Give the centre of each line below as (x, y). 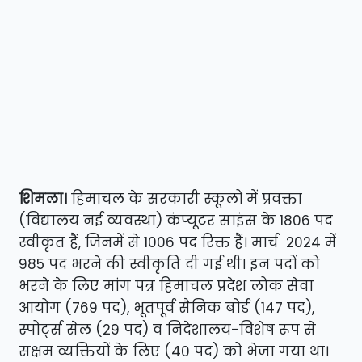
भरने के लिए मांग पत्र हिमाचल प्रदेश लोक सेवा (166, 286)
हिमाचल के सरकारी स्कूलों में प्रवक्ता (185, 198)
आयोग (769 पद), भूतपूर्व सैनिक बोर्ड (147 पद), (167, 307)
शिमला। (43, 198)
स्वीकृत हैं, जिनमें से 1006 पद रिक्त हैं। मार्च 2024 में (178, 242)
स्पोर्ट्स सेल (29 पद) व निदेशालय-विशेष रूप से (168, 329)
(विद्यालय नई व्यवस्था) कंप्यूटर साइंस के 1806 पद (176, 220)
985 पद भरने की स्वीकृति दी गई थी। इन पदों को (170, 264)
